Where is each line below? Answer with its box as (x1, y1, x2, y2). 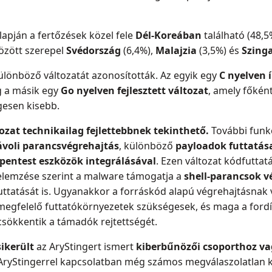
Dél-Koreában (135, 29, 202, 42)
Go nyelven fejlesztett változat (61, 84, 208, 98)
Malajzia (155, 44, 197, 58)
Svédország (66, 44, 121, 58)
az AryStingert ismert (34, 240, 136, 254)
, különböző (119, 139, 175, 153)
